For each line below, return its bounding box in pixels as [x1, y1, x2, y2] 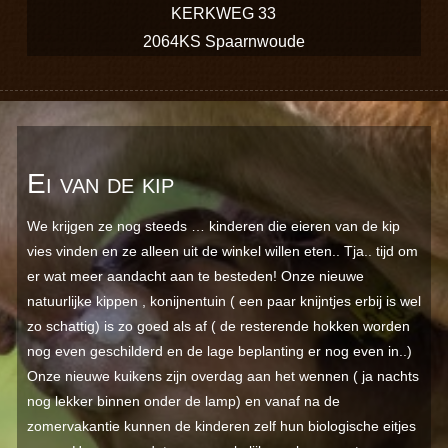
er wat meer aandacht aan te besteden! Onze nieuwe [26, 268, 364, 285]
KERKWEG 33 [171, 4, 277, 22]
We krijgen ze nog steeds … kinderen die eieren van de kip [26, 218, 400, 235]
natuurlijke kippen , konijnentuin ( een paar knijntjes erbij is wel [26, 293, 421, 310]
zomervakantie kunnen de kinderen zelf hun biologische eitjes [26, 418, 416, 435]
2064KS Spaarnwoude [142, 32, 305, 50]
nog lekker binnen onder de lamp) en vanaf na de [26, 393, 340, 410]
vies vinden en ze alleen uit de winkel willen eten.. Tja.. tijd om [26, 243, 418, 260]
